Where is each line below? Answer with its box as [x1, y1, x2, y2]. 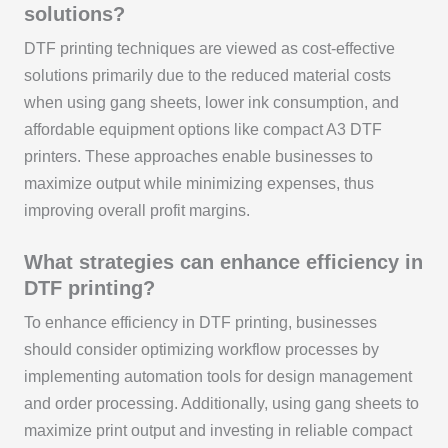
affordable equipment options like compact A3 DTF [23, 120, 382, 138]
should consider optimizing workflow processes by [23, 340, 379, 358]
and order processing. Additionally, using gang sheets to [23, 394, 419, 412]
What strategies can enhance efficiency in [23, 250, 423, 273]
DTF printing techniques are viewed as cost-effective [23, 39, 395, 57]
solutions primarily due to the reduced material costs [23, 66, 391, 84]
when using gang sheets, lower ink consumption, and [23, 93, 399, 111]
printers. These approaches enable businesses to [23, 147, 373, 165]
